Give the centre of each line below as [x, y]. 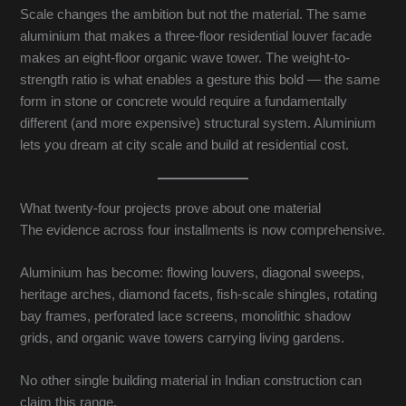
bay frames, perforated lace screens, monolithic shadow [186, 317]
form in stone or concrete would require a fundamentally [184, 102]
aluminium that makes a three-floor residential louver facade [196, 37]
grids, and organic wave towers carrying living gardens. [183, 338]
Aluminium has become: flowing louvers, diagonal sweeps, [193, 273]
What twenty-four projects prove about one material [171, 208]
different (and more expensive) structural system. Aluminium [198, 124]
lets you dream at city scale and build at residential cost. [185, 145]
